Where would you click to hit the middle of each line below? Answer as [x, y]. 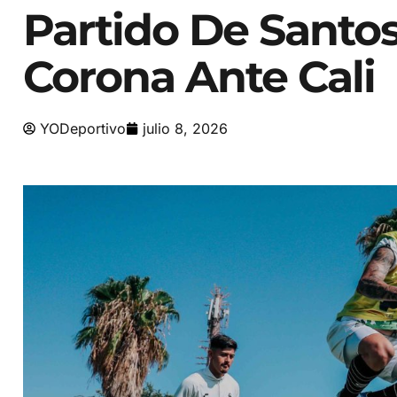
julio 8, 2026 [185, 128]
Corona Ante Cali [199, 76]
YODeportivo [83, 128]
